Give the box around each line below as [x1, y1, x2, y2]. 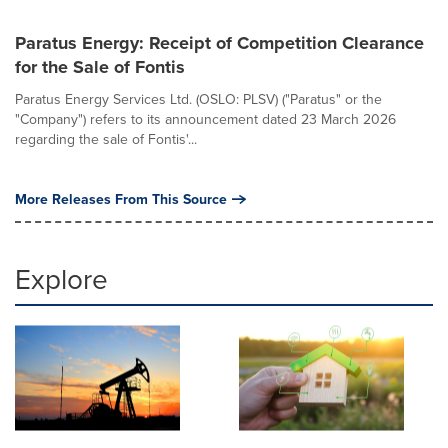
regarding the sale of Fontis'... [15, 129, 197, 149]
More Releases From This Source [15, 189, 227, 209]
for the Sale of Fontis [15, 54, 185, 80]
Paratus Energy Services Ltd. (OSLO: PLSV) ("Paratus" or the [15, 89, 382, 109]
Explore [15, 259, 108, 298]
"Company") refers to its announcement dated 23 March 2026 [15, 109, 396, 129]
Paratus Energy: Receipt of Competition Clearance [15, 30, 424, 56]
